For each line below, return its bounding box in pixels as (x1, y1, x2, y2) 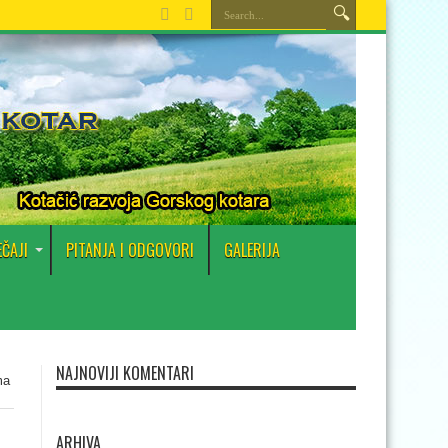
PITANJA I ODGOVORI (66, 238, 194, 262)
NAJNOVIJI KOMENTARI (56, 361, 194, 385)
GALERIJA (224, 238, 280, 262)
